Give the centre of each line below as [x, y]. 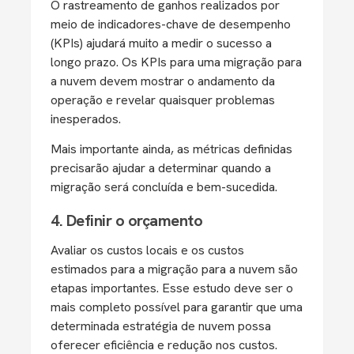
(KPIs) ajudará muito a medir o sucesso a [161, 43]
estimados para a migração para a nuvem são [174, 269]
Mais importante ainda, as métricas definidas [171, 149]
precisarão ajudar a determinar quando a [161, 168]
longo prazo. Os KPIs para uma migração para [176, 62]
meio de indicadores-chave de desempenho [171, 24]
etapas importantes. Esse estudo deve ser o [172, 288]
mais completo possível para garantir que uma [177, 307]
